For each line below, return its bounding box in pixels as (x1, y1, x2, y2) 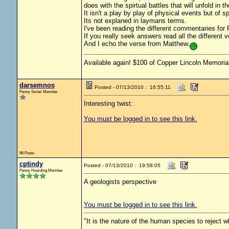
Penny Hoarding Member (19, 168, 63, 173)
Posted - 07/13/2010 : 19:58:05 (83, 163, 161, 168)
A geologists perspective (83, 178, 156, 186)
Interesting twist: (83, 100, 133, 107)
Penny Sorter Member (19, 89, 58, 94)
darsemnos (19, 81, 55, 89)
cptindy (19, 160, 43, 168)
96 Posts (19, 150, 34, 155)
